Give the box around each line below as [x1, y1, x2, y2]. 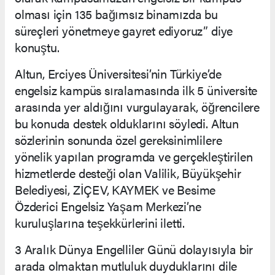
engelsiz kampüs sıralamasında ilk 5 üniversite [15, 81, 258, 99]
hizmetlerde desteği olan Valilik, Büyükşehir [15, 164, 241, 182]
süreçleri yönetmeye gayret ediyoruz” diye [15, 21, 233, 40]
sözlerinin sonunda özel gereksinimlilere [15, 131, 222, 149]
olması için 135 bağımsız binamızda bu [15, 5, 218, 23]
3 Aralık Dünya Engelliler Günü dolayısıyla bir [15, 240, 254, 258]
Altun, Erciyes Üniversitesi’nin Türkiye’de [15, 64, 222, 83]
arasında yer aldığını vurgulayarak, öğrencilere [15, 98, 260, 116]
